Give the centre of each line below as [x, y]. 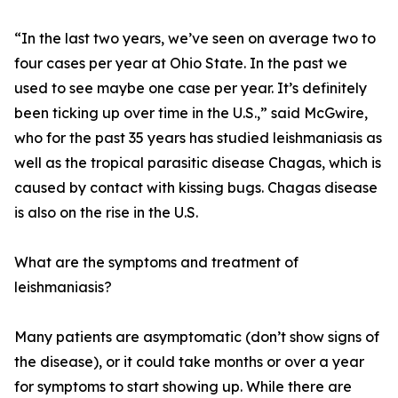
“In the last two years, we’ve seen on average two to [195, 39]
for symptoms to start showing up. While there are [183, 387]
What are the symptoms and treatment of [156, 263]
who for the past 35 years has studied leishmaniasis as [198, 138]
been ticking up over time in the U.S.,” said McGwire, [191, 113]
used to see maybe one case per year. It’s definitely [191, 88]
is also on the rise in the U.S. [106, 213]
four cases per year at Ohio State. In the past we [181, 64]
